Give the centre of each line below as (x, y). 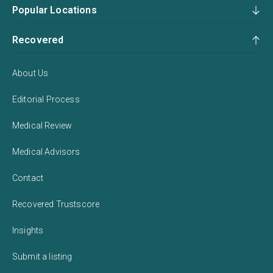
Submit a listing (42, 256)
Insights (28, 230)
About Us (30, 73)
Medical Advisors (46, 151)
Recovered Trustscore (56, 204)
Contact (28, 178)
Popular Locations (55, 10)
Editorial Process (46, 99)
